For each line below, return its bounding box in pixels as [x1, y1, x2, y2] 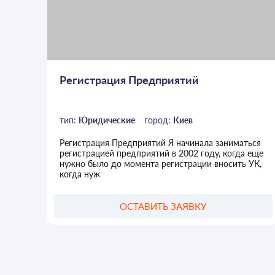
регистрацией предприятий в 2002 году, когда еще [60, 148, 264, 159]
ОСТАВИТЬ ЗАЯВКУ [119, 200, 206, 212]
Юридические [79, 115, 136, 126]
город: [144, 115, 174, 126]
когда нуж [60, 169, 101, 180]
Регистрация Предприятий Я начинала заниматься [60, 137, 261, 149]
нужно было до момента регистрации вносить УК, [60, 158, 262, 169]
